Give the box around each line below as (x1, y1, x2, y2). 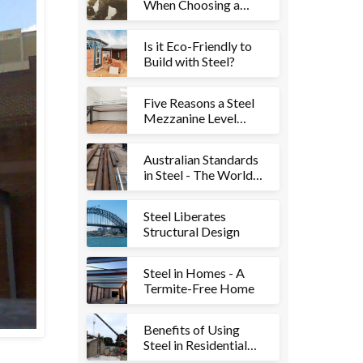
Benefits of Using (143, 322, 240, 337)
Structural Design (143, 224, 240, 239)
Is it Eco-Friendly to (143, 38, 252, 53)
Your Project (143, 28, 213, 43)
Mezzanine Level (143, 110, 237, 126)
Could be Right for (143, 126, 246, 141)
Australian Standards (143, 152, 258, 167)
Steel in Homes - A (143, 265, 245, 280)
